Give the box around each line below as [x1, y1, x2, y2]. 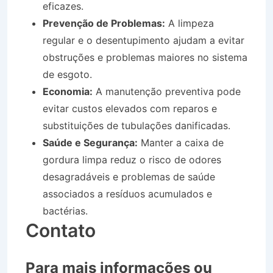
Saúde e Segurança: [43, 136, 138, 149]
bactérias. [43, 204, 88, 217]
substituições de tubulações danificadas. [43, 119, 230, 132]
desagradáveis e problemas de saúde [43, 170, 215, 183]
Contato [26, 219, 96, 241]
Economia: [43, 85, 93, 97]
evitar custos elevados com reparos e [43, 102, 217, 115]
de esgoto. [43, 68, 92, 80]
